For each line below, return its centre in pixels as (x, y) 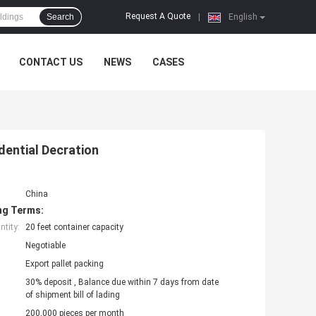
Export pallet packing (65, 264)
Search (60, 17)
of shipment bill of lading (73, 295)
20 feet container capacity (74, 227)
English (242, 17)
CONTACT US (51, 62)
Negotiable (45, 246)
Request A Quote (158, 17)
